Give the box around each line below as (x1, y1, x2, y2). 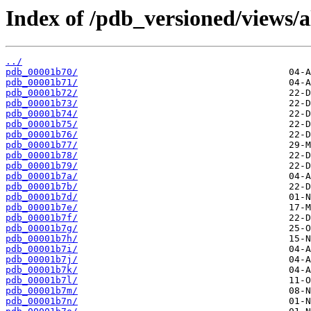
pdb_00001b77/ (6, 140, 78, 151)
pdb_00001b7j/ (6, 254, 78, 265)
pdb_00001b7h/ (6, 233, 78, 244)
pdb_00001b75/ (6, 119, 78, 130)
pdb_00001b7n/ (6, 296, 78, 307)
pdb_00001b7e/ (6, 202, 78, 213)
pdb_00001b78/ (6, 150, 78, 161)
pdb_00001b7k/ (6, 264, 78, 276)
